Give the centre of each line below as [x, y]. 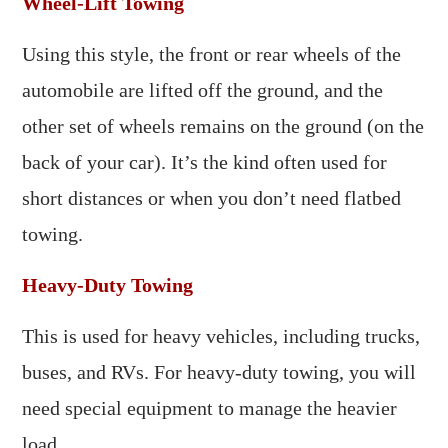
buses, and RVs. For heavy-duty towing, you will [219, 372]
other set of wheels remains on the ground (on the [223, 126]
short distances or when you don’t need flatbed [212, 198]
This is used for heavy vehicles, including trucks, [221, 336]
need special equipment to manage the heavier [210, 408]
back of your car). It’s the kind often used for [205, 162]
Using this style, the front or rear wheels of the [212, 54]
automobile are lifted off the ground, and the [203, 90]
